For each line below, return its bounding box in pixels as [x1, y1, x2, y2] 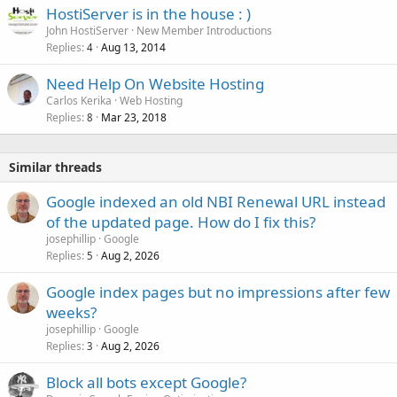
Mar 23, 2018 [101, 109, 167, 125]
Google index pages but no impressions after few [46, 281, 390, 302]
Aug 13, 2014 [101, 39, 166, 55]
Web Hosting [120, 92, 183, 108]
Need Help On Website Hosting [46, 73, 264, 94]
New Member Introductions [136, 22, 272, 38]
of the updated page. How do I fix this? [46, 211, 315, 232]
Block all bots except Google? [46, 371, 246, 393]
